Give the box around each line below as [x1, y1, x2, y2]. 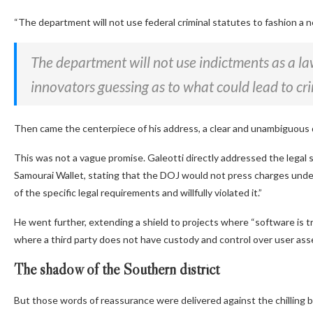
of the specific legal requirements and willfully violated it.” [14, 187, 262, 199]
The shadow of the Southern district [14, 260, 219, 279]
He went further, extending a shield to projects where [14, 216, 251, 228]
